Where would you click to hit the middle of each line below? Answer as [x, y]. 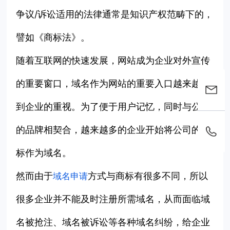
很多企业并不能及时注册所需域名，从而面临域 [113, 199]
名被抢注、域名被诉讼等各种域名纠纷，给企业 [113, 222]
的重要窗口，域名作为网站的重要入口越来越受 [113, 84]
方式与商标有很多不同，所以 [148, 176]
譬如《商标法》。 [53, 37]
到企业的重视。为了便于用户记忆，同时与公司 [113, 107]
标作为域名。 [44, 153]
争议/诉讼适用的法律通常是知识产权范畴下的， [115, 14]
